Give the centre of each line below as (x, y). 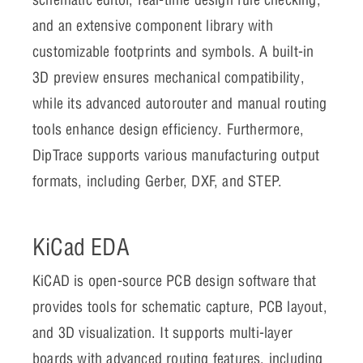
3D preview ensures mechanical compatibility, (169, 77)
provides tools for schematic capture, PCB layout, (180, 306)
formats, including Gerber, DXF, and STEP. (158, 181)
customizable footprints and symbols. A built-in (173, 51)
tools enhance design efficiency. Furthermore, (169, 129)
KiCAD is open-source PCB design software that (175, 280)
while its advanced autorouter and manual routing (180, 103)
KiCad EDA (81, 246)
